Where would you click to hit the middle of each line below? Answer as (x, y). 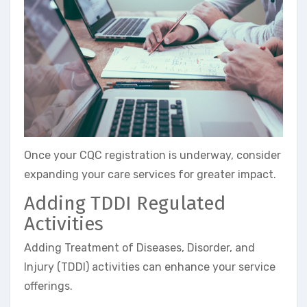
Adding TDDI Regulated (125, 203)
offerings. (48, 286)
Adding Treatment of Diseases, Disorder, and (139, 248)
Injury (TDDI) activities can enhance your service (150, 267)
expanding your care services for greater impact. (150, 174)
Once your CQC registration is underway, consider (152, 155)
